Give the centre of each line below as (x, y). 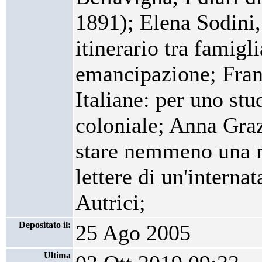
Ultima (57, 255)
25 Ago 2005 (133, 233)
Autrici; (111, 202)
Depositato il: (45, 225)
